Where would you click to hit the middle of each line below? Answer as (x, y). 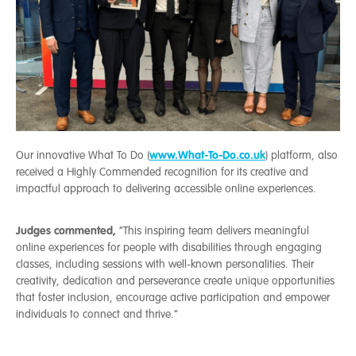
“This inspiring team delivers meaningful (214, 230)
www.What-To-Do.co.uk (207, 155)
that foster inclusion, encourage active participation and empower (173, 297)
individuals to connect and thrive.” (97, 314)
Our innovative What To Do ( (83, 155)
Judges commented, (68, 230)
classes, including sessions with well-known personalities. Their (165, 264)
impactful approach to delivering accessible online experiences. (166, 188)
